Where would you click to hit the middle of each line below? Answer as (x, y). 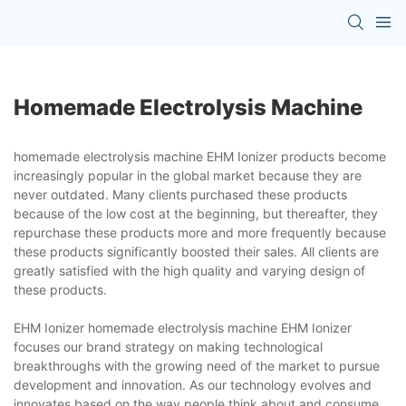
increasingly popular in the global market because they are (188, 175)
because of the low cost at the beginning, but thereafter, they (196, 213)
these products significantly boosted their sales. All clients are (196, 251)
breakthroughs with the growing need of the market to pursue (197, 365)
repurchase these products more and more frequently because (200, 232)
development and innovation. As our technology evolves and (193, 384)
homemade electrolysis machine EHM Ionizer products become (200, 156)
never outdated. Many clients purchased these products (180, 194)
